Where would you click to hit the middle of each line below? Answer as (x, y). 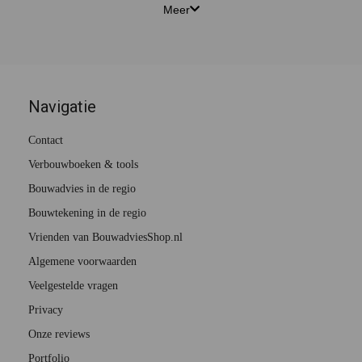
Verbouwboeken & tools (83, 165)
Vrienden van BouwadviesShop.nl (105, 238)
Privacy (46, 310)
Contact (46, 141)
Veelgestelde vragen (73, 286)
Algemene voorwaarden (82, 262)
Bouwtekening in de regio (87, 213)
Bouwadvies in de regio (82, 189)
